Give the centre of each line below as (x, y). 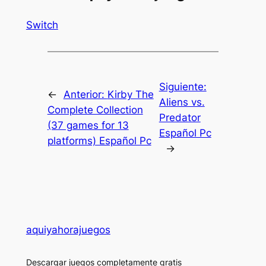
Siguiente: (183, 87)
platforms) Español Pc (99, 141)
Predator (180, 118)
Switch (42, 25)
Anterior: (85, 95)
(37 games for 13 (88, 126)
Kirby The (130, 95)
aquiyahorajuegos (68, 229)
